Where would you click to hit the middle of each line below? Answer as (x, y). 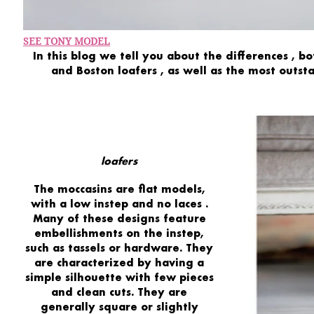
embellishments (79, 233)
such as (45, 247)
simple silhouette (73, 277)
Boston (95, 70)
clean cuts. (105, 292)
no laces (179, 203)
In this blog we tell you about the (128, 55)
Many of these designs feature (119, 218)
